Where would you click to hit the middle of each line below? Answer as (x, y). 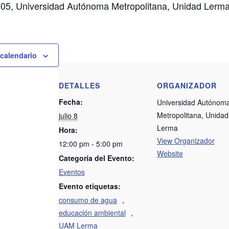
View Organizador (186, 141)
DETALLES (79, 85)
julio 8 (68, 116)
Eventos (72, 172)
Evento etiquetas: (89, 186)
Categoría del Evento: (96, 158)
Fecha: (71, 102)
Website (170, 153)
